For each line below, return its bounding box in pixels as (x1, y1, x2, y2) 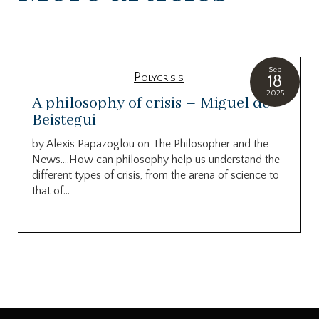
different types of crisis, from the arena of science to (32, 169, 279, 182)
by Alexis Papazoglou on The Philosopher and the (32, 137, 268, 151)
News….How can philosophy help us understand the (32, 153, 280, 167)
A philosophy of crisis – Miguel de (32, 93, 270, 114)
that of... (32, 184, 70, 198)
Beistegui (32, 110, 96, 131)
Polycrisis (134, 70, 184, 85)
